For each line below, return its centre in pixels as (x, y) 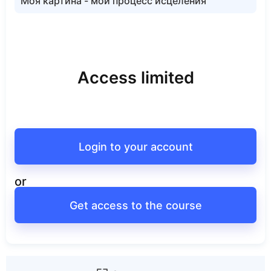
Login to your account (135, 146)
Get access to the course (135, 205)
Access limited (135, 78)
